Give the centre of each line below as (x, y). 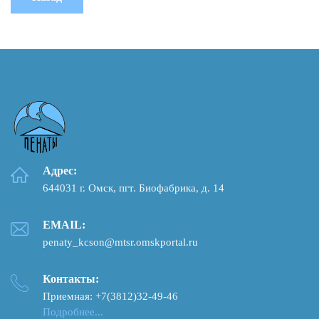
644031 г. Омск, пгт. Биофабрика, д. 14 (134, 188)
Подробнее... (73, 312)
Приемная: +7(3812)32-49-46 (110, 296)
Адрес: (60, 170)
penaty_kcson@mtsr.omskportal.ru (120, 242)
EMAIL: (64, 224)
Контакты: (71, 278)
